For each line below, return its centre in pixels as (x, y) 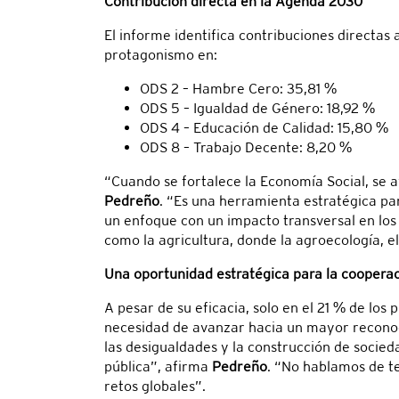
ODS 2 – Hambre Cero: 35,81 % (238, 89)
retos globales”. (155, 387)
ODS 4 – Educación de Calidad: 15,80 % (264, 128)
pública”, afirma (158, 367)
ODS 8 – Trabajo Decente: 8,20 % (246, 148)
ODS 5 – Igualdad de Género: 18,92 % (257, 109)
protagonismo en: (161, 55)
